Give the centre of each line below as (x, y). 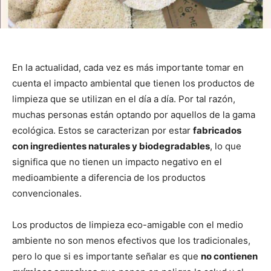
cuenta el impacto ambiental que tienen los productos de (133, 83)
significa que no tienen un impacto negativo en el (117, 162)
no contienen (229, 256)
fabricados (217, 131)
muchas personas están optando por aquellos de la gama (134, 115)
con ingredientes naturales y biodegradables (111, 146)
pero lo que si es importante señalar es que (106, 256)
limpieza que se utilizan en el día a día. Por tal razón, (124, 99)
